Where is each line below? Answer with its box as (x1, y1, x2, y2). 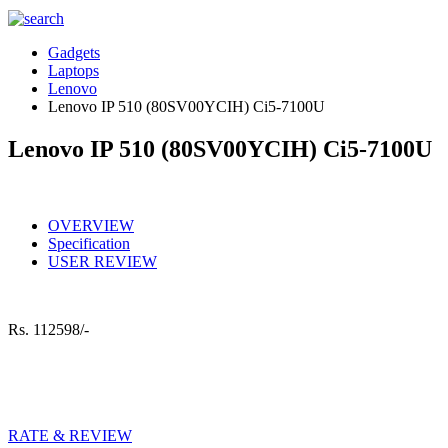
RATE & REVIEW (8, 426, 132, 444)
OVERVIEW (48, 216, 134, 234)
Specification (48, 234, 130, 252)
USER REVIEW (48, 252, 157, 270)
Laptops (48, 62, 99, 79)
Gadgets (48, 44, 100, 61)
